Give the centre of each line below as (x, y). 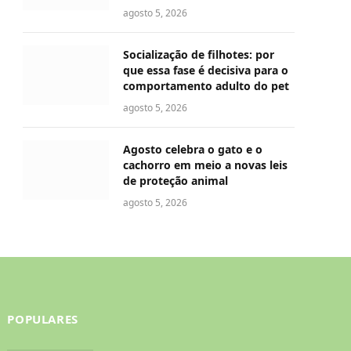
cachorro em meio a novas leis (205, 165)
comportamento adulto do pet (206, 86)
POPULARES (43, 319)
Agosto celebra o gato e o (193, 150)
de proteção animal (175, 181)
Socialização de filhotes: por (199, 55)
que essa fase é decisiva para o (206, 71)
